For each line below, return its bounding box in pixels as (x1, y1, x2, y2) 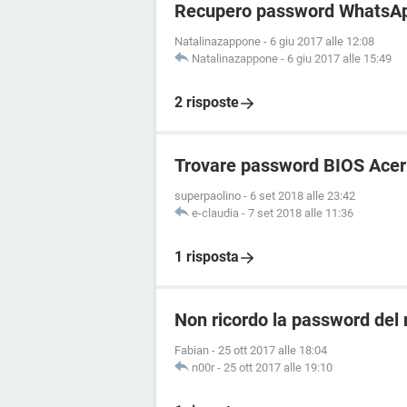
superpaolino (174, 189, 241, 203)
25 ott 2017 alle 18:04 (218, 343, 327, 357)
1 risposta (174, 248, 239, 265)
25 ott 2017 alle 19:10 (223, 361, 333, 374)
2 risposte (174, 94, 239, 111)
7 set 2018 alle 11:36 (248, 206, 353, 220)
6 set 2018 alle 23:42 (250, 189, 355, 203)
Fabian (174, 343, 209, 357)
